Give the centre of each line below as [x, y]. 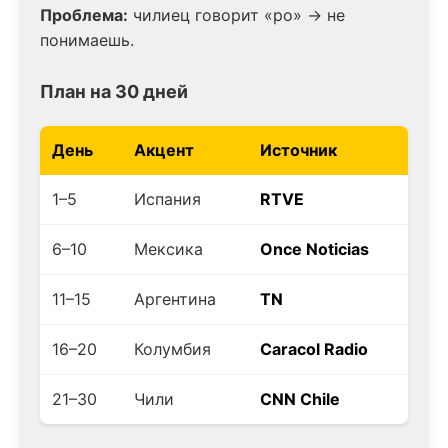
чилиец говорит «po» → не [236, 14]
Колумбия [172, 348]
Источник [298, 149]
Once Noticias [314, 248]
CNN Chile [300, 398]
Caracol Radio [314, 348]
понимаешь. [87, 39]
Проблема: [84, 14]
